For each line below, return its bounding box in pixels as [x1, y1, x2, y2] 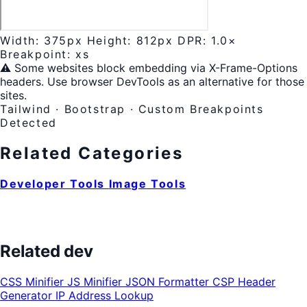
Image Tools [108, 177, 186, 191]
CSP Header [212, 274, 275, 288]
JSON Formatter [125, 274, 212, 288]
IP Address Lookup [56, 288, 153, 302]
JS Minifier [67, 274, 125, 288]
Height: [86, 34, 136, 48]
